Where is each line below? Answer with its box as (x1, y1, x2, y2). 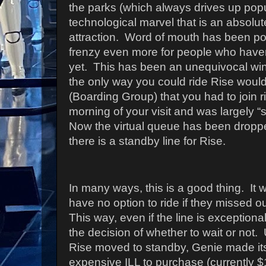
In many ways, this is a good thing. (69, 182, 244, 195)
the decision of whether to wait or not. (69, 226, 258, 239)
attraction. (69, 30, 119, 43)
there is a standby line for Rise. (69, 134, 226, 147)
